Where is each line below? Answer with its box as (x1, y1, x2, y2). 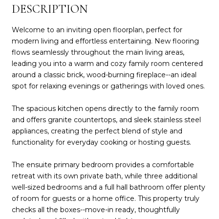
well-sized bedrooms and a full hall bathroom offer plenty (12, 182, 205, 192)
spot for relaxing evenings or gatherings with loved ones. (12, 81, 205, 90)
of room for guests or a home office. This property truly (12, 194, 199, 203)
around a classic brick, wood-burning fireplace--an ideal (12, 70, 197, 79)
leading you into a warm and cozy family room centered (12, 59, 203, 68)
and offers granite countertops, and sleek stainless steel (12, 115, 201, 124)
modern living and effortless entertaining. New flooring (12, 36, 199, 45)
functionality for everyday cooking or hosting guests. (12, 137, 191, 147)
